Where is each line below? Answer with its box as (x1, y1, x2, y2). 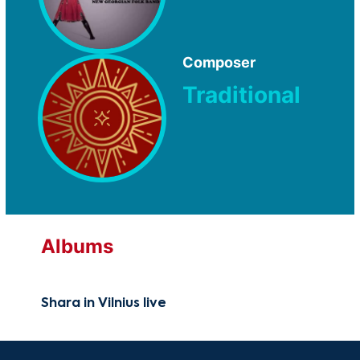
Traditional (182, 81, 301, 109)
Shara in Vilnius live (41, 297, 166, 311)
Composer (182, 54, 256, 72)
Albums (41, 235, 113, 259)
